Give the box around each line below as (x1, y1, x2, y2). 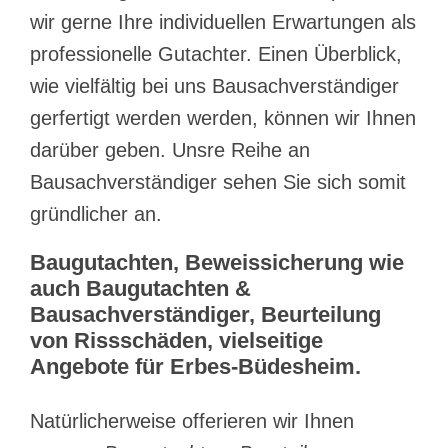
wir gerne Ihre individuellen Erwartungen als (30, 11, 416, 34)
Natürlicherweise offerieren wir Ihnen (30, 409, 354, 432)
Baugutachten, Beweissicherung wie (30, 250, 404, 276)
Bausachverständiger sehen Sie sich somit (30, 171, 406, 194)
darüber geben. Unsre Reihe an (30, 139, 310, 162)
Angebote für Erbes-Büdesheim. (30, 354, 361, 380)
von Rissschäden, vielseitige (30, 328, 323, 354)
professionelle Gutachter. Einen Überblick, (30, 43, 402, 66)
